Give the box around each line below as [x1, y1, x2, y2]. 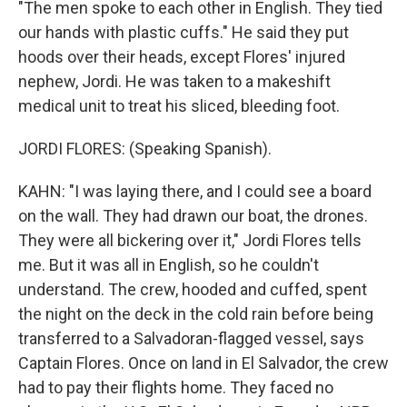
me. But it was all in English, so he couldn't [18, 255, 319, 274]
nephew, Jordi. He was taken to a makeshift [18, 72, 331, 91]
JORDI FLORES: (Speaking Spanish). [18, 139, 272, 158]
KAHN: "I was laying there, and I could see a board [18, 182, 372, 201]
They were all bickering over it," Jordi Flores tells [18, 231, 362, 250]
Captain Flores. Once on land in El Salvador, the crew [18, 353, 389, 372]
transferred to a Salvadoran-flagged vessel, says [18, 329, 364, 348]
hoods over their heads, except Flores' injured [18, 47, 345, 66]
